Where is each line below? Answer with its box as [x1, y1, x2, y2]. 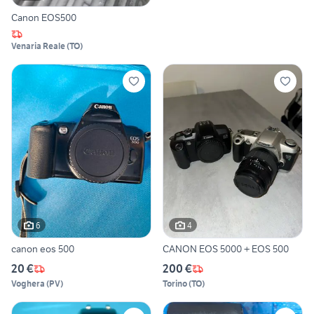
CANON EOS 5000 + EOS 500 [163, 243, 289, 256]
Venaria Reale [11, 40, 65, 51]
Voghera [11, 278, 45, 289]
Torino [163, 278, 187, 289]
